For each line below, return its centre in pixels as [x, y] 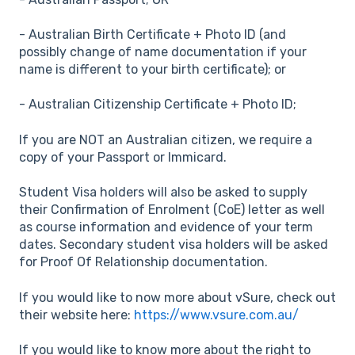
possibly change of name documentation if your [163, 52]
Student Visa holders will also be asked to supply [163, 193]
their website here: [76, 315]
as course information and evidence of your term [166, 227]
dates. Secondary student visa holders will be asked [174, 245]
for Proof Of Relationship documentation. [143, 262]
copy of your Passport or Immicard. [123, 157]
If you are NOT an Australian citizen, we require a [166, 139]
